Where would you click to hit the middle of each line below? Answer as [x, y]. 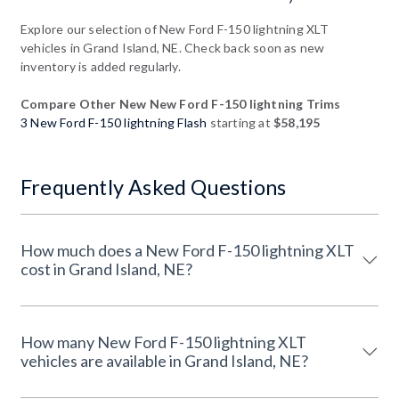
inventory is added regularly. [101, 66]
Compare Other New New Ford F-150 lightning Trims [181, 103]
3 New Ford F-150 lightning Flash [114, 122]
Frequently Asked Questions [154, 187]
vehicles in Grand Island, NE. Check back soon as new [173, 47]
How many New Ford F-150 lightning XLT [163, 342]
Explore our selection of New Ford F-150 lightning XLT [175, 28]
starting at [240, 122]
